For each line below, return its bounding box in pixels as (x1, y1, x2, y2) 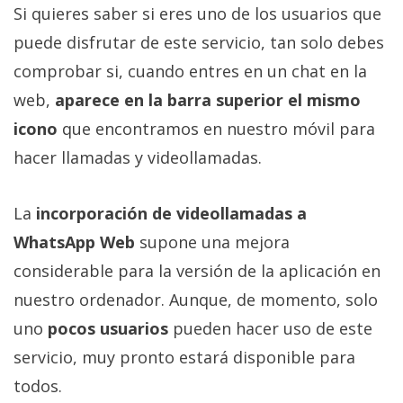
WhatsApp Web (13, 231, 135, 254)
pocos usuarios (48, 318, 168, 340)
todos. (13, 375, 62, 398)
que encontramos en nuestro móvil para (58, 118, 375, 140)
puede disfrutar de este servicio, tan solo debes (13, 31, 384, 54)
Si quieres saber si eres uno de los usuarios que (13, 3, 381, 25)
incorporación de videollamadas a (36, 202, 307, 225)
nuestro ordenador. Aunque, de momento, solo (13, 289, 378, 311)
